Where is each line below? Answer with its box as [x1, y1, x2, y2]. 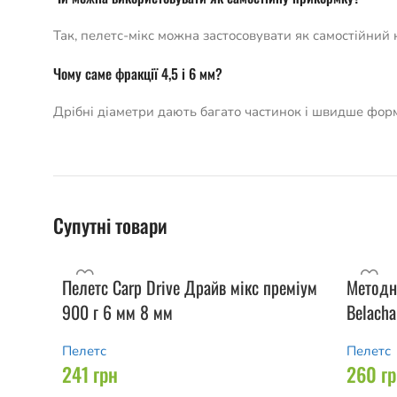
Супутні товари [53, 211, 167, 239]
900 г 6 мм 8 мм [62, 299, 173, 325]
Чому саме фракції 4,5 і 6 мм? [53, 63, 222, 84]
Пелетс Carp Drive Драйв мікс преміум [62, 274, 317, 300]
